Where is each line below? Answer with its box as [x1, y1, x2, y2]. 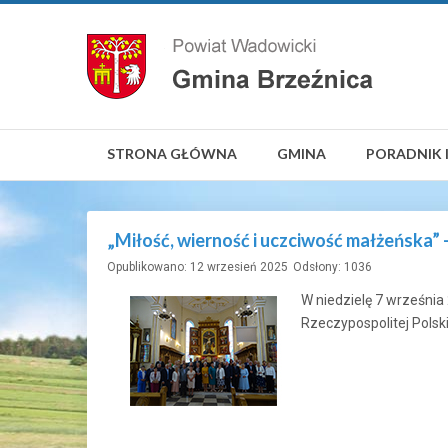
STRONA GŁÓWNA [107, 145, 237, 162]
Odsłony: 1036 [293, 260, 372, 274]
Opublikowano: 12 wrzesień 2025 [107, 260, 288, 274]
